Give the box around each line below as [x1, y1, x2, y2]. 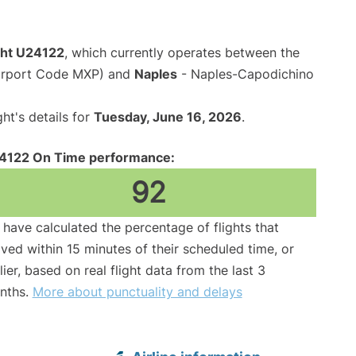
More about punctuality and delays [32, 284, 242, 300]
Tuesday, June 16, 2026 [94, 109, 242, 126]
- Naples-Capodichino [177, 66, 314, 83]
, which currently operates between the [64, 44, 300, 61]
